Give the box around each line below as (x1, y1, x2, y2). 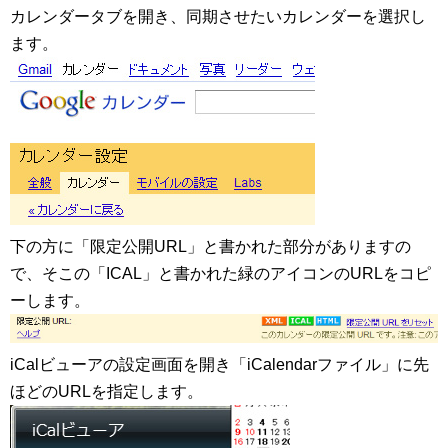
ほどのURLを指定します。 (10, 383, 203, 401)
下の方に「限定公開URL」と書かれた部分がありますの (10, 237, 411, 255)
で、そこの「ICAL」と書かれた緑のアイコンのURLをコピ (10, 264, 431, 282)
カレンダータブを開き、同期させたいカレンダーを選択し (10, 7, 426, 25)
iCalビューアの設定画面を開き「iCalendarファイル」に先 (10, 356, 429, 374)
